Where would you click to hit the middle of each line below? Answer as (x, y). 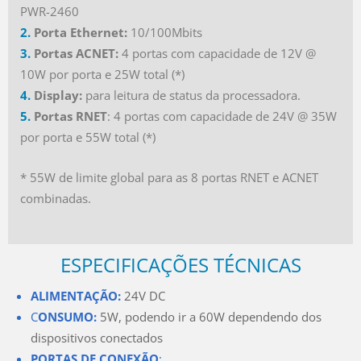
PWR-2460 (50, 11)
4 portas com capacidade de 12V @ (217, 53)
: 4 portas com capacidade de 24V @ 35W (222, 116)
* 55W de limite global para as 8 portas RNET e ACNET (169, 177)
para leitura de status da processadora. (191, 95)
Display (56, 95)
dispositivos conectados (97, 337)
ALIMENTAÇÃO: (76, 295)
